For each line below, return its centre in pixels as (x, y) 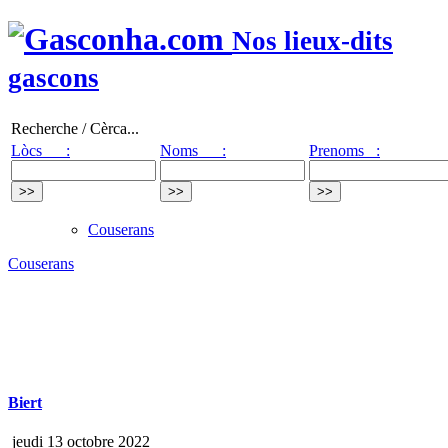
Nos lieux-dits (312, 41)
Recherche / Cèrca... (75, 128)
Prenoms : (344, 150)
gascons (53, 78)
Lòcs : (40, 150)
